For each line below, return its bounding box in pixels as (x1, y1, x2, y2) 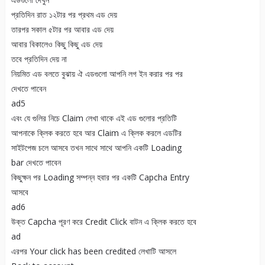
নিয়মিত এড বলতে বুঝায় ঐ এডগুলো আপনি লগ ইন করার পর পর (11, 68, 183, 80)
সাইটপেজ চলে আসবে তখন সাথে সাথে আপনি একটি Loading (11, 142, 182, 154)
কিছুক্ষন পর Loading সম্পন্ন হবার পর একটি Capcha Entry (11, 172, 189, 183)
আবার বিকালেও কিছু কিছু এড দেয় (11, 38, 102, 50)
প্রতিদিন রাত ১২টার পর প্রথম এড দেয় (11, 9, 117, 21)
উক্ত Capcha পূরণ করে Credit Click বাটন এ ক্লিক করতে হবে (11, 216, 196, 228)
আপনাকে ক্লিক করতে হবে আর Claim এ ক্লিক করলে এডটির (11, 127, 182, 139)
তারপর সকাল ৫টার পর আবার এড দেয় (11, 24, 114, 35)
